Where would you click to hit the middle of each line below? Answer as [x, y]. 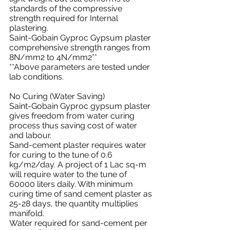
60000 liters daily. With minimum [72, 184]
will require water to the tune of [69, 174]
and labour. [30, 135]
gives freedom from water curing [73, 116]
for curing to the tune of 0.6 [62, 155]
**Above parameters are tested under [81, 67]
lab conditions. [36, 77]
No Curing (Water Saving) [57, 96]
